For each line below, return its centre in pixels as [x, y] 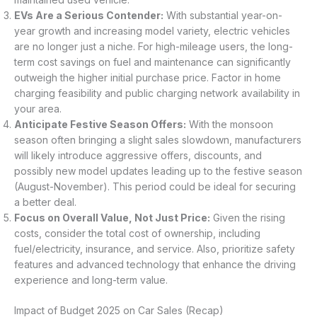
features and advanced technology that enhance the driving [155, 265]
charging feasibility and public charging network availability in [157, 93]
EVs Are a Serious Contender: [89, 16]
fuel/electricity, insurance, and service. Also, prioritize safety [155, 249]
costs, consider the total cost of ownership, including [137, 234]
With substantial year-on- [223, 16]
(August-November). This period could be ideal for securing [155, 187]
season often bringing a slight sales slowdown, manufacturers [158, 140]
